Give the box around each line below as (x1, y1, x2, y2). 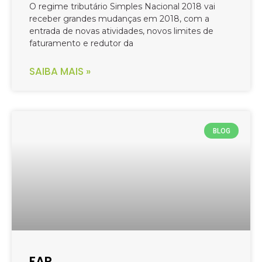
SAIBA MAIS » (29, 64, 91, 79)
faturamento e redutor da (29, 38, 133, 49)
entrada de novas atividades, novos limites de (29, 26, 213, 37)
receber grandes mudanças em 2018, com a (29, 13, 209, 25)
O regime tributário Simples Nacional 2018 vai (29, 1, 215, 12)
